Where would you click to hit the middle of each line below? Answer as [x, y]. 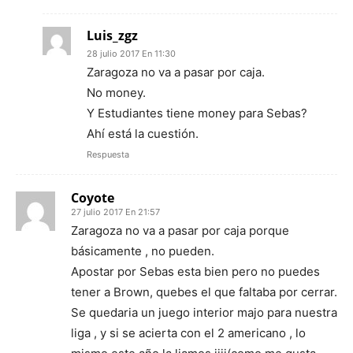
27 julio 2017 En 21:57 [115, 212]
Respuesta [108, 155]
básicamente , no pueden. [143, 251]
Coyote [93, 198]
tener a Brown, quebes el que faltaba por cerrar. [204, 292]
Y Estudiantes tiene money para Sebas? [197, 113]
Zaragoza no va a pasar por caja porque [180, 231]
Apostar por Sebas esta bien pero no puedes [195, 272]
